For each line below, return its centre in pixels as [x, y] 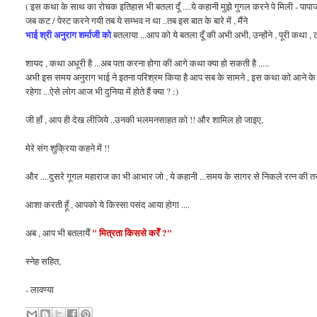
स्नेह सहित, [44, 261]
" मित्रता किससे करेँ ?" [132, 232]
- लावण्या [40, 289]
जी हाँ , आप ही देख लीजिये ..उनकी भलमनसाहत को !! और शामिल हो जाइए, [145, 119]
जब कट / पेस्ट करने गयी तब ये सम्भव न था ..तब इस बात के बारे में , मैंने [137, 20]
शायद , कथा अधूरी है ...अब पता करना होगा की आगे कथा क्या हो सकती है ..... [148, 63]
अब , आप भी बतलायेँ [59, 232]
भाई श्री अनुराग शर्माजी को [69, 34]
